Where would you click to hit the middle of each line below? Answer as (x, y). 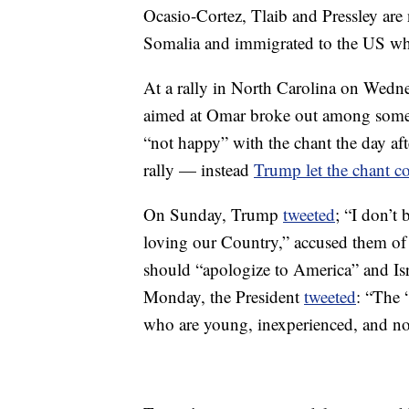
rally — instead (199, 169)
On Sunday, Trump (213, 214)
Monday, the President (224, 296)
